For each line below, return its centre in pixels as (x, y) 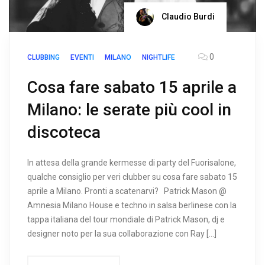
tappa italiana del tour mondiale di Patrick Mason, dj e (126, 219)
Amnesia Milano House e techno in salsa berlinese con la (132, 205)
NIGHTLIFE (159, 57)
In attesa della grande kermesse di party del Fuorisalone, (132, 162)
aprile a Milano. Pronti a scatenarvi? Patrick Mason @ (127, 191)
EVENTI (82, 57)
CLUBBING (43, 57)
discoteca (64, 132)
